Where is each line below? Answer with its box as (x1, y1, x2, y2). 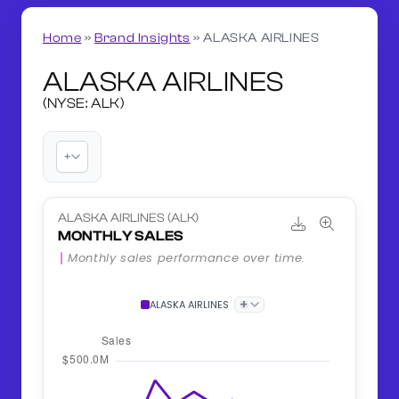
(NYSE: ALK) (43, 94, 126, 111)
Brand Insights (94, 30, 191, 46)
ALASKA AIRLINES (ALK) (58, 211, 199, 226)
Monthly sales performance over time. (68, 249, 305, 267)
